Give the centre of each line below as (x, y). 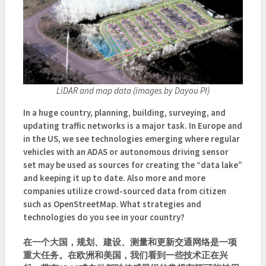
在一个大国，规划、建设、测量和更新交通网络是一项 (130, 242)
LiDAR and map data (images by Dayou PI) (133, 91)
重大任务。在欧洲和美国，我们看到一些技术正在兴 (125, 255)
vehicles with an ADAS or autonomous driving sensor (126, 152)
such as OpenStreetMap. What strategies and (112, 204)
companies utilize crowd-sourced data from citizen (124, 191)
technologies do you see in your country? (104, 217)
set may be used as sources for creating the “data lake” (132, 165)
